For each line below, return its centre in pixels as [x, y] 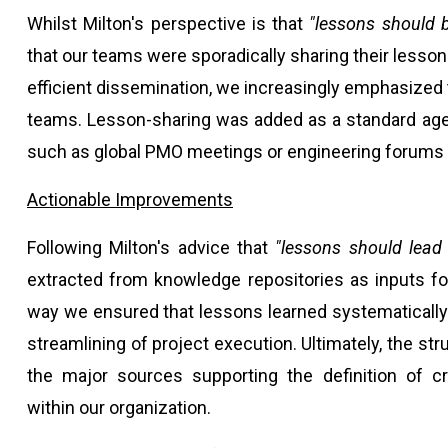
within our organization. [119, 407]
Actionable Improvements [130, 199]
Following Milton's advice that [151, 247]
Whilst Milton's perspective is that [168, 23]
